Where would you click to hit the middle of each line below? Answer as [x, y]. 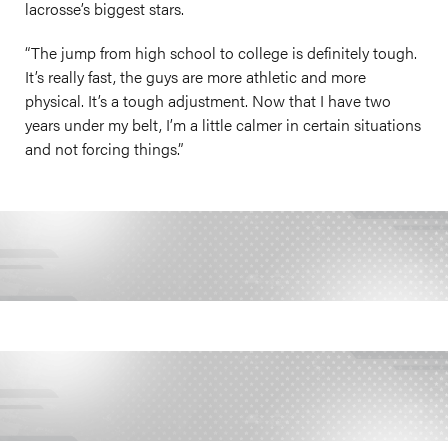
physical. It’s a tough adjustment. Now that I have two [208, 100]
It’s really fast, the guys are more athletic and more [195, 76]
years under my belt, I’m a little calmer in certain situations [223, 124]
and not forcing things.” [104, 148]
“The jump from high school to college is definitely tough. [221, 52]
